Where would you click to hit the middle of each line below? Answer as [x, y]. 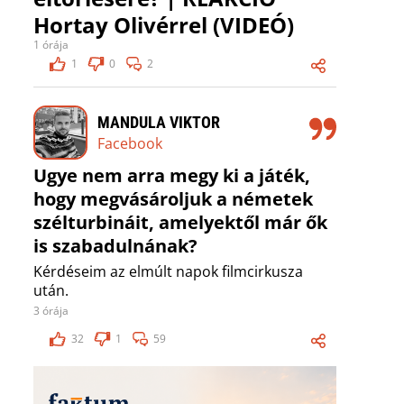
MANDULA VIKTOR [159, 122]
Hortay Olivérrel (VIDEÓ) [164, 25]
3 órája [51, 311]
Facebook [130, 143]
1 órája [51, 45]
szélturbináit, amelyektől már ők [180, 223]
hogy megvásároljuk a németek [173, 199]
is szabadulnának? [115, 246]
